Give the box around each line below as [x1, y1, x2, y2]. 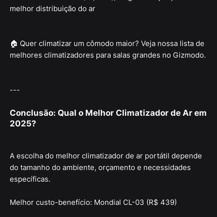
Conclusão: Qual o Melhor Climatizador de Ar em [10, 108, 207, 118]
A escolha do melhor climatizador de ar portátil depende [10, 151, 202, 161]
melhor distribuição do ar [10, 4, 95, 14]
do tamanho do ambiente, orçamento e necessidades [10, 163, 191, 172]
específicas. [10, 174, 50, 184]
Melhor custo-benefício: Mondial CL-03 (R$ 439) [10, 198, 177, 207]
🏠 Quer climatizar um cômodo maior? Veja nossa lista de [10, 39, 204, 48]
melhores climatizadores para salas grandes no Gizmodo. [10, 50, 206, 60]
